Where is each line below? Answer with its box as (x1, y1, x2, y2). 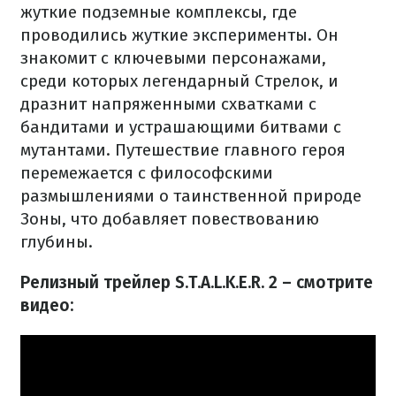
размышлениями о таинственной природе (20, 186, 362, 206)
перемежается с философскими (20, 163, 273, 183)
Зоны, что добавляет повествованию (20, 209, 319, 229)
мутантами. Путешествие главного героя (20, 140, 346, 160)
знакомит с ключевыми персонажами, (20, 48, 326, 68)
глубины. (20, 232, 93, 252)
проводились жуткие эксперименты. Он (20, 25, 339, 45)
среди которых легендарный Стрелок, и (20, 71, 339, 91)
